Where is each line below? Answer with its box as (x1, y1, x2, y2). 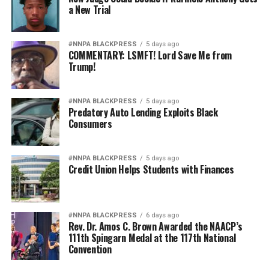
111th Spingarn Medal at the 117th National (68, 231, 236, 246)
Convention (68, 242, 112, 257)
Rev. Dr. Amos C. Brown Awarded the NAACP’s (68, 219, 243, 234)
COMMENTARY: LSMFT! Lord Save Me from (68, 48, 232, 63)
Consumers (68, 116, 112, 131)
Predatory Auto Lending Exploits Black (68, 105, 218, 120)
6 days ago (145, 211, 179, 220)
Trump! (68, 59, 95, 74)
